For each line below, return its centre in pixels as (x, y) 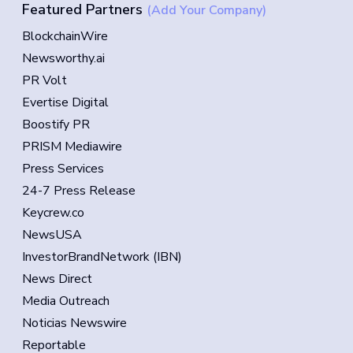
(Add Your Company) (206, 11)
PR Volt (45, 81)
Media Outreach (66, 301)
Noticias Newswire (74, 323)
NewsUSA (52, 235)
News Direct (57, 279)
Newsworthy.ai (63, 59)
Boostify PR (56, 125)
